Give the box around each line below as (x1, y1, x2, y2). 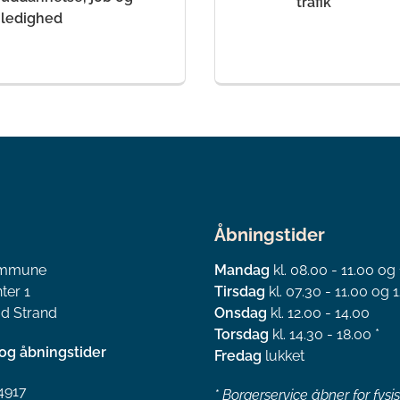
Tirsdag (214, 282, 265, 300)
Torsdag (214, 325, 272, 343)
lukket (265, 346, 304, 364)
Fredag (214, 346, 265, 364)
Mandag (214, 261, 273, 279)
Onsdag (214, 304, 267, 321)
